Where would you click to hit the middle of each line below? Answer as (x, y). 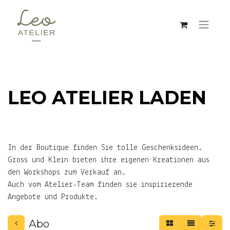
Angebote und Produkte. (53, 197)
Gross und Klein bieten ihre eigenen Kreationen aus (109, 160)
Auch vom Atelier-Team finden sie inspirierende (100, 185)
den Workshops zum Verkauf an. (69, 172)
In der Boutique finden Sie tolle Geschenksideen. (107, 148)
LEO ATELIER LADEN (107, 98)
